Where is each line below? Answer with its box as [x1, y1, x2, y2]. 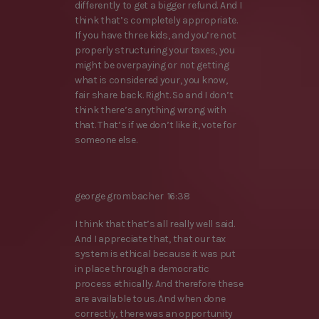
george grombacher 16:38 [75, 189, 190, 202]
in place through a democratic [75, 262, 209, 275]
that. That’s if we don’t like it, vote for [75, 119, 236, 132]
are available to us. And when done [75, 292, 226, 305]
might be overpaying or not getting [75, 59, 229, 72]
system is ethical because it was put [75, 247, 236, 260]
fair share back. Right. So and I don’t [75, 89, 234, 102]
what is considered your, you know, [75, 74, 228, 87]
